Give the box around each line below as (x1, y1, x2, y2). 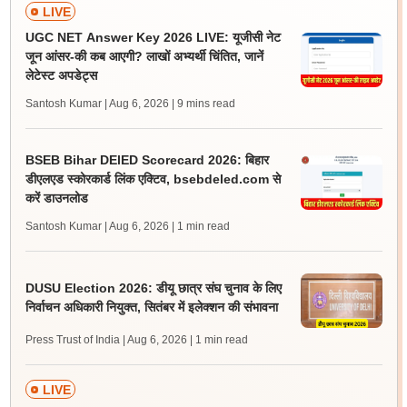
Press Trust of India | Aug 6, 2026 (25, 333, 187, 346)
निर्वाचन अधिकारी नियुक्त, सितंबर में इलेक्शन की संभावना (25, 299, 278, 314)
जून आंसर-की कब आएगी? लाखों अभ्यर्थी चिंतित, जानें (25, 49, 263, 64)
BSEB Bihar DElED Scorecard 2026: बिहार (25, 153, 269, 167)
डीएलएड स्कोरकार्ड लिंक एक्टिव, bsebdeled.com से (25, 172, 281, 186)
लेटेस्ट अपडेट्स (25, 68, 97, 83)
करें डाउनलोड (25, 191, 88, 205)
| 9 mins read (171, 97, 235, 110)
